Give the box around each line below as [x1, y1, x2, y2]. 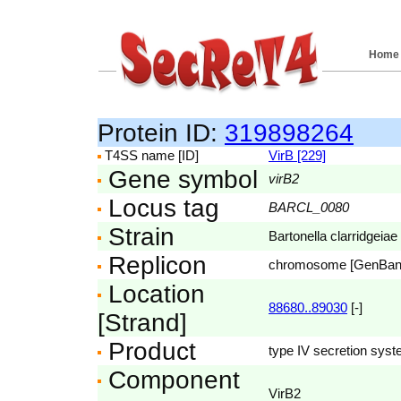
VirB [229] [269, 148, 326, 163]
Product [101, 337, 196, 365]
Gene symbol [101, 165, 258, 193]
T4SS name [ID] [101, 148, 199, 163]
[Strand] [98, 308, 187, 337]
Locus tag [101, 193, 219, 222]
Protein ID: [98, 118, 225, 147]
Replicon [101, 251, 207, 279]
